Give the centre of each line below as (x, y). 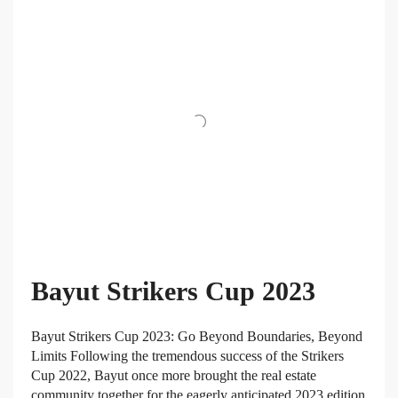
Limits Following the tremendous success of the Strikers (187, 356)
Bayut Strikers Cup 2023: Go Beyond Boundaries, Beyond (197, 337)
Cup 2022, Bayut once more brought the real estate (174, 376)
